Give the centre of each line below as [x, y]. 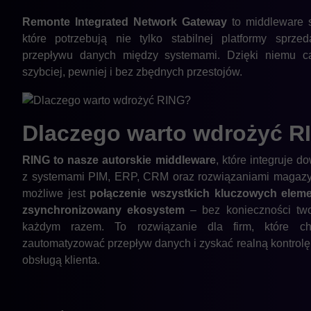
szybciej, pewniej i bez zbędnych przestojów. [132, 72]
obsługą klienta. [61, 260]
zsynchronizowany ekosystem [104, 210]
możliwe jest [56, 193]
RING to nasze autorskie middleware [119, 160]
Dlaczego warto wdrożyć [155, 133]
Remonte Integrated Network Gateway [125, 22]
